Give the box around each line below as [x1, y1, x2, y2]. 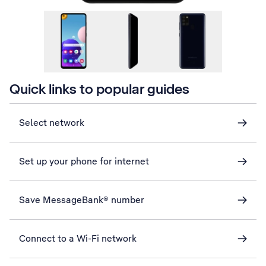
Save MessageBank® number [19, 194, 144, 206]
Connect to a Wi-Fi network [19, 232, 137, 245]
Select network [19, 116, 84, 129]
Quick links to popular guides [9, 80, 189, 98]
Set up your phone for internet [19, 155, 149, 167]
